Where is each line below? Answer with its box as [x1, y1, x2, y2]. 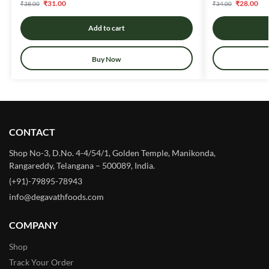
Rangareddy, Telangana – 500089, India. [9, 160, 155, 171]
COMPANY [9, 219, 58, 231]
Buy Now [92, 54, 121, 64]
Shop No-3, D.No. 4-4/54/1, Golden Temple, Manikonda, [9, 148, 216, 159]
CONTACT [9, 125, 55, 138]
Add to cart [88, 23, 125, 32]
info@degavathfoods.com [9, 192, 104, 202]
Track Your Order [9, 256, 74, 267]
